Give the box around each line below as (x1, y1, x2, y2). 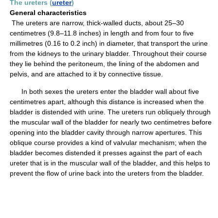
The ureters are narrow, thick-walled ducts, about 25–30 (10, 19, 184, 27)
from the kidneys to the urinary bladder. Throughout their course (10, 50, 207, 57)
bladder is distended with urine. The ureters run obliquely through (10, 108, 211, 116)
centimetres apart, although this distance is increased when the (10, 98, 204, 106)
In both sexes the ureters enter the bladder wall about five (10, 88, 199, 95)
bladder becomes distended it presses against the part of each (10, 149, 202, 157)
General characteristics (10, 9, 87, 17)
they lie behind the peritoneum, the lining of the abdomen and (10, 60, 199, 68)
